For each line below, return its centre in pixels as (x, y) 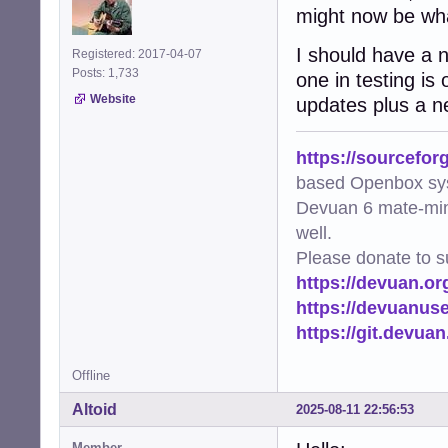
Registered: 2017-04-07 (137, 53)
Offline (91, 375)
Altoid (94, 409)
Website (113, 98)
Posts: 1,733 (108, 72)
